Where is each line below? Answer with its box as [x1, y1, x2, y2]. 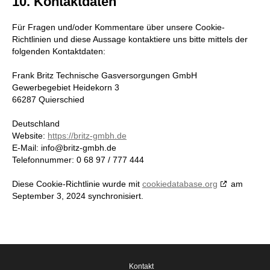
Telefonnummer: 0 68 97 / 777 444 [12, 155, 144, 165]
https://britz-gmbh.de [48, 131, 127, 141]
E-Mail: [12, 143, 41, 153]
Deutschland [12, 119, 60, 129]
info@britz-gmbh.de [41, 143, 116, 153]
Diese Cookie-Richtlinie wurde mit [12, 179, 142, 189]
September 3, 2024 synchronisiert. [12, 191, 143, 201]
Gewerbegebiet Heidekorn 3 [12, 83, 119, 93]
